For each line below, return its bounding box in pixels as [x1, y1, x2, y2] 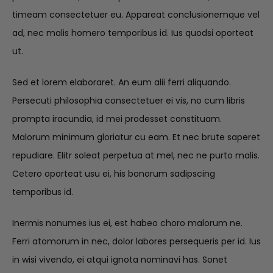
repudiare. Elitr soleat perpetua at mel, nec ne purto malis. [12, 149, 260, 162]
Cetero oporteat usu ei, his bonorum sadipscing [12, 168, 215, 180]
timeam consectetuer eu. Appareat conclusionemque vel [12, 9, 260, 21]
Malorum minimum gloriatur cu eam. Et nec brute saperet [12, 131, 260, 144]
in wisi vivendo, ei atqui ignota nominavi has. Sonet [12, 253, 227, 266]
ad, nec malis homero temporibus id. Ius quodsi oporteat [12, 27, 253, 40]
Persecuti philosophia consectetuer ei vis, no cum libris [12, 94, 245, 107]
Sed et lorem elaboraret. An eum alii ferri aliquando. [12, 76, 231, 89]
